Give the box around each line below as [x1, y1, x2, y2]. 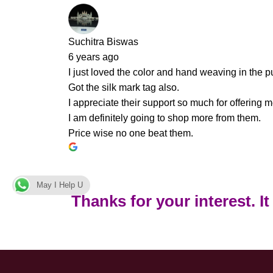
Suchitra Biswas [68, 37, 138, 47]
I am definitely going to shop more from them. [68, 113, 261, 123]
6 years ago [68, 52, 119, 62]
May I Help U [37, 180, 83, 190]
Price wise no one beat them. [68, 128, 193, 138]
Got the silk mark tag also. [68, 82, 179, 93]
